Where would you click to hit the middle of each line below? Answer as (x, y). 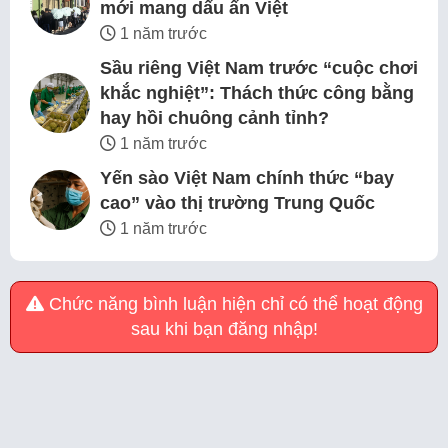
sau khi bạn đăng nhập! (224, 329)
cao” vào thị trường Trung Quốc (237, 203)
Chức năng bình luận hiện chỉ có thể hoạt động (233, 304)
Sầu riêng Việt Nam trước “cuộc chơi (259, 68)
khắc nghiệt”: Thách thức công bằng (257, 93)
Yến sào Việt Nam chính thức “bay (247, 178)
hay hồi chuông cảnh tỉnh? (214, 118)
